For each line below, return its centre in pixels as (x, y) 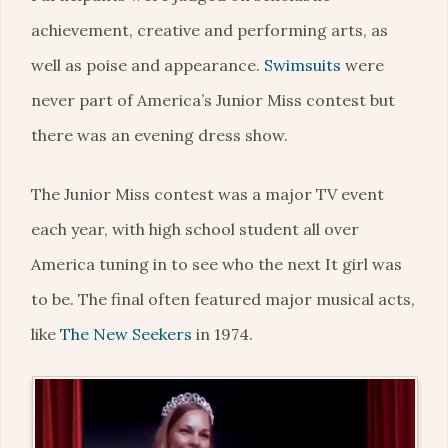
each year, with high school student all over (195, 228)
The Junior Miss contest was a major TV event (207, 193)
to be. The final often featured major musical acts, (223, 298)
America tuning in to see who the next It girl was (216, 263)
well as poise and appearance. (147, 64)
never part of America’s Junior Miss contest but (213, 99)
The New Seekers (128, 333)
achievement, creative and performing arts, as (209, 29)
